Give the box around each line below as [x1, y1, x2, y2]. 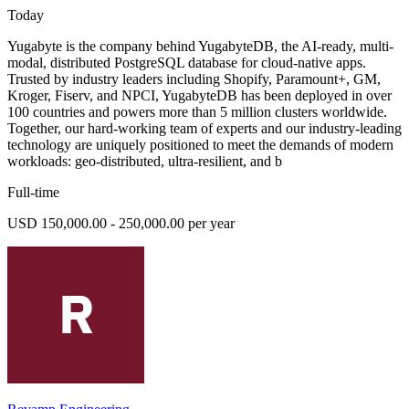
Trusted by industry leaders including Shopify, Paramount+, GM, [7, 70, 381, 87]
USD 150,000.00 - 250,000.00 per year [7, 215, 235, 231]
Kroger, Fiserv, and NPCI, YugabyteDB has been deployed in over [7, 87, 392, 103]
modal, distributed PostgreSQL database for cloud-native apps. [7, 54, 366, 70]
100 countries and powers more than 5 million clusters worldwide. [7, 103, 387, 120]
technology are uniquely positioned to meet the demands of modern [7, 136, 393, 152]
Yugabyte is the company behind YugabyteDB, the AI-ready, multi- [7, 37, 393, 54]
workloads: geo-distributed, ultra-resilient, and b [7, 152, 282, 169]
